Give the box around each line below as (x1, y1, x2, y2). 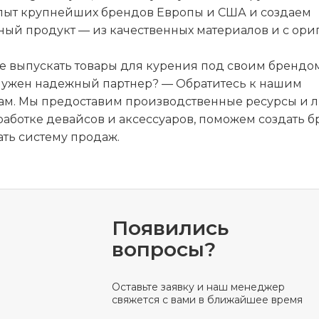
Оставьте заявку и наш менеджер (112, 281, 286, 293)
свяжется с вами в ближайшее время (112, 293, 303, 306)
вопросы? (112, 237, 216, 261)
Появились (112, 216, 229, 240)
